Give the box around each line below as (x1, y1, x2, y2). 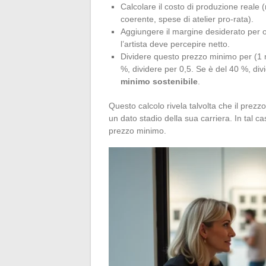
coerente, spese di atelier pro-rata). (121, 14, 254, 24)
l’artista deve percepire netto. (121, 39, 230, 49)
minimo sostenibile (121, 77, 198, 87)
